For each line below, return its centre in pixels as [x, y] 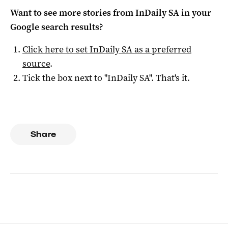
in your [195, 12]
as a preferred [162, 49]
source [36, 63]
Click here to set [56, 49]
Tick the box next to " [65, 78]
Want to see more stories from [73, 12]
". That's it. [169, 78]
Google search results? [57, 27]
